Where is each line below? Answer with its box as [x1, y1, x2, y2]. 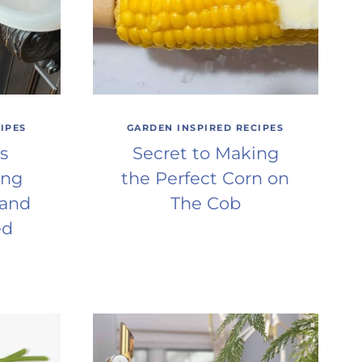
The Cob [170, 192, 241, 213]
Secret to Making [132, 142, 279, 163]
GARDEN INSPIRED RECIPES [126, 122, 284, 134]
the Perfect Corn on [121, 167, 290, 188]
